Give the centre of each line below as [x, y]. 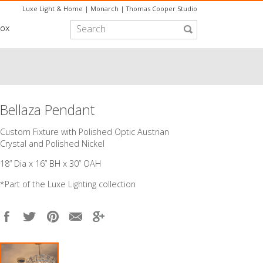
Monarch [104, 9]
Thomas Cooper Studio [162, 9]
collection [116, 184]
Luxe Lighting [72, 184]
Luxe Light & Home [53, 9]
